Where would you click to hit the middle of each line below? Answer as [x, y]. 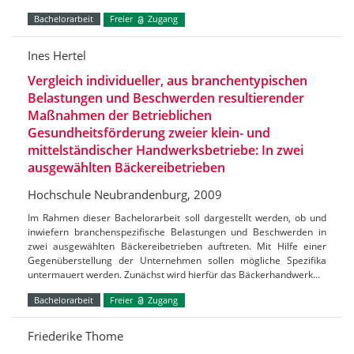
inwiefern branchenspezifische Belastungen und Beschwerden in [177, 232]
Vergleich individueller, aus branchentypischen [168, 80]
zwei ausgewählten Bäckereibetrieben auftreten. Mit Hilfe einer [177, 246]
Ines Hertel [57, 55]
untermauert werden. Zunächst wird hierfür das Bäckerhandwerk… [174, 274]
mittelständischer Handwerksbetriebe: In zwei [166, 150]
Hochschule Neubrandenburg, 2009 [125, 194]
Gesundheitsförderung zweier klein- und [149, 132]
